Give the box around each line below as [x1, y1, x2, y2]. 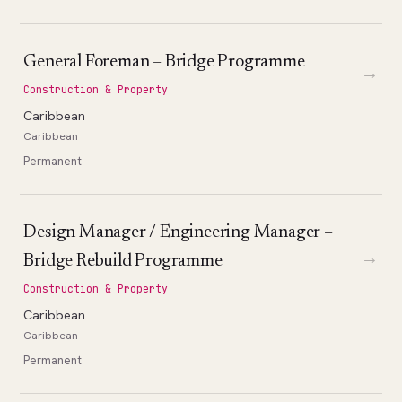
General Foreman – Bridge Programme [23, 52, 305, 71]
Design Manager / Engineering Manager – [23, 223, 333, 241]
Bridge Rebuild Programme [23, 251, 223, 270]
